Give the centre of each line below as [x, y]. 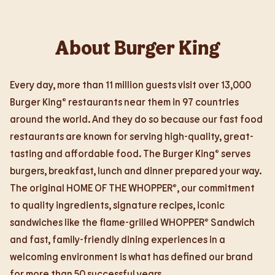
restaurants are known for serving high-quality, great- [132, 136]
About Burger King [137, 47]
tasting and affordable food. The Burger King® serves [130, 153]
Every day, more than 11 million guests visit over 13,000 [130, 84]
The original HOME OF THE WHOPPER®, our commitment [132, 188]
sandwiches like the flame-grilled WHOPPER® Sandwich [132, 222]
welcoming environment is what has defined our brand [131, 256]
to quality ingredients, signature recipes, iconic [117, 205]
